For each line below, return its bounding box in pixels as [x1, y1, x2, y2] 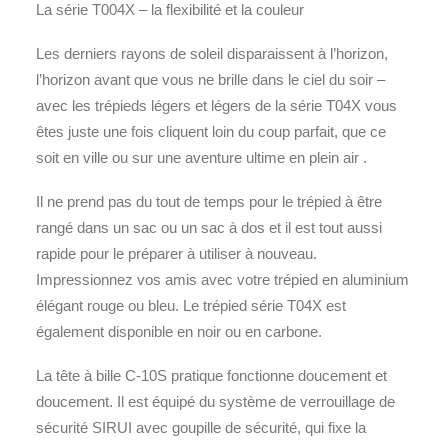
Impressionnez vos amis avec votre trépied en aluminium [36, 271, 409, 288]
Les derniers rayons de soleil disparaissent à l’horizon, [36, 45, 388, 62]
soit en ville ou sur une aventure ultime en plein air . [36, 149, 367, 166]
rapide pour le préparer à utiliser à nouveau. [36, 245, 317, 262]
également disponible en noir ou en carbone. [36, 323, 322, 340]
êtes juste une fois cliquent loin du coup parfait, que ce [36, 123, 386, 140]
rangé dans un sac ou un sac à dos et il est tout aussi [36, 219, 382, 236]
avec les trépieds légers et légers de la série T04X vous [36, 97, 397, 114]
